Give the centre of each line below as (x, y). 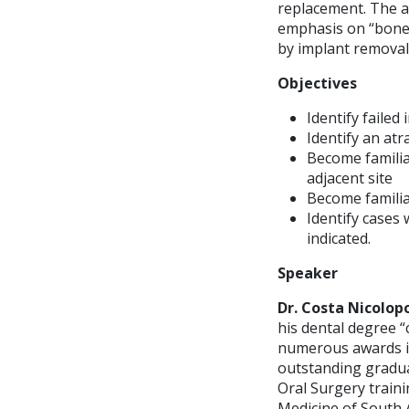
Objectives (317, 83)
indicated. (339, 238)
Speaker (308, 273)
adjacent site (350, 178)
